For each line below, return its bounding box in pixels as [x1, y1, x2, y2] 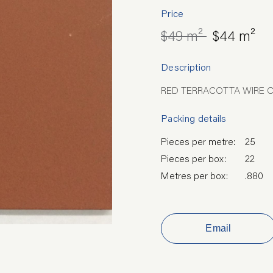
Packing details [161, 112, 227, 124]
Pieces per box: [161, 152, 226, 165]
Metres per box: [161, 169, 228, 182]
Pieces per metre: [161, 135, 235, 147]
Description [161, 60, 211, 73]
